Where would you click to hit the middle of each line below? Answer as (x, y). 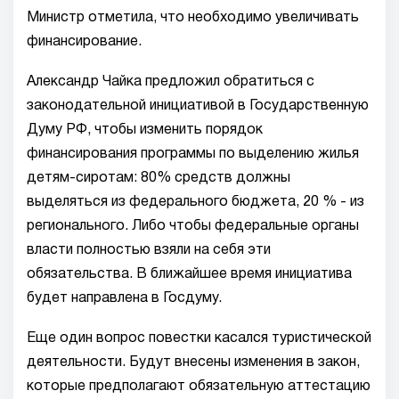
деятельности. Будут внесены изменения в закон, (193, 362)
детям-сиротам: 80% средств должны (159, 178)
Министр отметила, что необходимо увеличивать (193, 18)
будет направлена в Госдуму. (124, 298)
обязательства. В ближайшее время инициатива (189, 274)
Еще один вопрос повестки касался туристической (199, 338)
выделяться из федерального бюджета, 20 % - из (195, 202)
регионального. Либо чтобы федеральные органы (193, 226)
